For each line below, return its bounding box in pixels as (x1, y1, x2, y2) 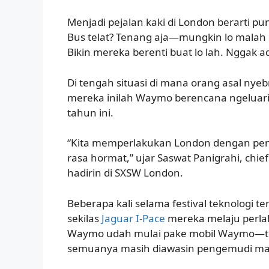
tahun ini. (67, 105, 113, 119)
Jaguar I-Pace (101, 211, 165, 225)
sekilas (67, 211, 101, 225)
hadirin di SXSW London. (67, 166, 183, 180)
